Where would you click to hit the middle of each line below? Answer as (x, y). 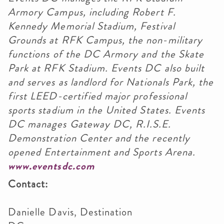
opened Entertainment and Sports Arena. (102, 152)
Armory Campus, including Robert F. (92, 12)
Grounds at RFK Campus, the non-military (105, 40)
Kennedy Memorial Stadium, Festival (91, 26)
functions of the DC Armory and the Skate (106, 54)
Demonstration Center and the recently (99, 138)
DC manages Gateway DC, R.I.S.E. (90, 124)
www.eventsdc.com (51, 166)
